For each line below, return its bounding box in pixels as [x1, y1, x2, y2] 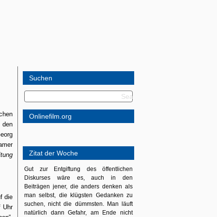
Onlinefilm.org [29, 112, 72, 120]
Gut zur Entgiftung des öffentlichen [24, 166, 133, 172]
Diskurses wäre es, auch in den [24, 174, 133, 181]
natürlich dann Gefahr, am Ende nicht [24, 209, 133, 216]
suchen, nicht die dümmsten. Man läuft [24, 201, 133, 207]
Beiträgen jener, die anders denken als [24, 183, 133, 190]
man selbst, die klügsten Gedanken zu [24, 192, 133, 199]
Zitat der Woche [29, 149, 78, 157]
